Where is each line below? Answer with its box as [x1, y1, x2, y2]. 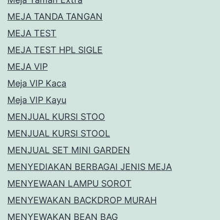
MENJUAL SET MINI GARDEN [7, 145, 130, 156]
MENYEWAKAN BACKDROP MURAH [7, 195, 157, 206]
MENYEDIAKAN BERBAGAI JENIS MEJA [7, 162, 172, 172]
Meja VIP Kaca [7, 78, 66, 89]
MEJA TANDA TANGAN [7, 11, 103, 22]
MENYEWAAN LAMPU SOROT [7, 178, 132, 189]
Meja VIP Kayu [7, 95, 66, 106]
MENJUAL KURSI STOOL [7, 128, 110, 139]
